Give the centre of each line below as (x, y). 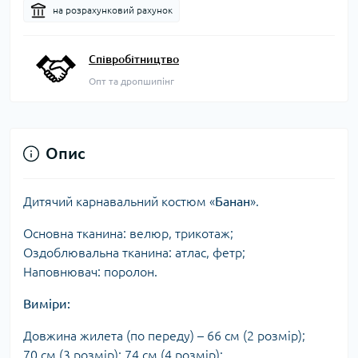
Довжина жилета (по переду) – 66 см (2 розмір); (164, 336)
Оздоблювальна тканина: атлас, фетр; (134, 253)
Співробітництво (134, 59)
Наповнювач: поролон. (90, 272)
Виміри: (47, 304)
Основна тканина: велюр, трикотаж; (128, 233)
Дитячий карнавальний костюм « (119, 201)
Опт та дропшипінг (131, 81)
